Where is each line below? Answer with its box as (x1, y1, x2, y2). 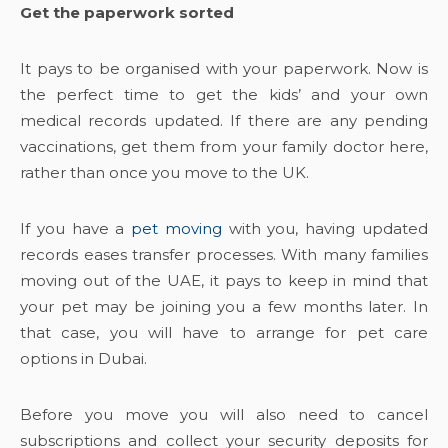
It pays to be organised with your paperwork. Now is (20, 59, 428, 78)
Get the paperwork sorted (20, 3, 234, 22)
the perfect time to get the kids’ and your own (20, 85, 428, 104)
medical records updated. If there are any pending (20, 111, 428, 130)
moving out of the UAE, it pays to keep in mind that (20, 271, 428, 290)
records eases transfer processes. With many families (20, 245, 428, 264)
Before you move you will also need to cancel (20, 405, 428, 424)
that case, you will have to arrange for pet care (20, 323, 428, 342)
